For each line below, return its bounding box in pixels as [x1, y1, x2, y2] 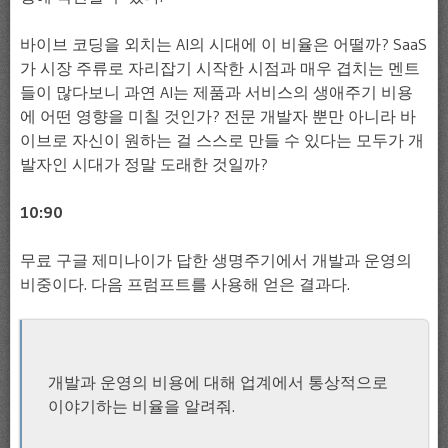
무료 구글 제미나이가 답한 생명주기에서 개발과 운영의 [20, 250, 412, 270]
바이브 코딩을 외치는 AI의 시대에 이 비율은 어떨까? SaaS [20, 34, 427, 54]
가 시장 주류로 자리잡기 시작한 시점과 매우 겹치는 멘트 [20, 58, 420, 78]
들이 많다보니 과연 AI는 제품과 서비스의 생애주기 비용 [20, 82, 413, 102]
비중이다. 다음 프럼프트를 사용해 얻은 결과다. [20, 274, 350, 294]
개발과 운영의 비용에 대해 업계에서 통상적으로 [47, 371, 388, 392]
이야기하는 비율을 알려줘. [47, 395, 235, 416]
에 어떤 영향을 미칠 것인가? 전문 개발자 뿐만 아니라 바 [20, 106, 416, 126]
